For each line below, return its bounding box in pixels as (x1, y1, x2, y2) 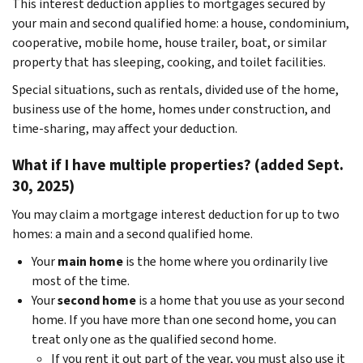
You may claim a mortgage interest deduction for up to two (12, 205, 340, 223)
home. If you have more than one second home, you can (32, 310, 336, 328)
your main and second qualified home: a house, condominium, (12, 14, 349, 32)
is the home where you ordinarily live (123, 252, 328, 270)
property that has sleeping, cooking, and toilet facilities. (12, 53, 326, 70)
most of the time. (32, 271, 130, 289)
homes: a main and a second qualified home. (12, 224, 253, 242)
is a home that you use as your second (136, 291, 344, 309)
